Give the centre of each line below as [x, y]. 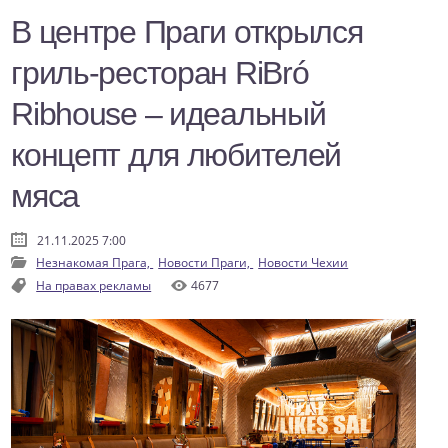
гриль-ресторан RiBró [160, 73]
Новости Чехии [303, 263]
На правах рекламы [94, 286]
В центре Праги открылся [187, 32]
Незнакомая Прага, [95, 263]
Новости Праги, [206, 263]
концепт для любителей [176, 155]
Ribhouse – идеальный [168, 114]
